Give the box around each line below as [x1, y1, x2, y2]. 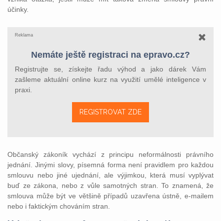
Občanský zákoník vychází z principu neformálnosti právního [7, 150, 214, 158]
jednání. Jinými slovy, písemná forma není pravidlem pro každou [7, 161, 214, 169]
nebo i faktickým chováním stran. [7, 202, 110, 210]
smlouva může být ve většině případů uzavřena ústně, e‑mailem [7, 192, 214, 200]
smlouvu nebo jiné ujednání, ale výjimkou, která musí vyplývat [7, 171, 214, 179]
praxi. [15, 86, 32, 94]
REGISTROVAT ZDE [79, 108, 142, 116]
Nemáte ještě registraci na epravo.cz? [31, 50, 190, 60]
